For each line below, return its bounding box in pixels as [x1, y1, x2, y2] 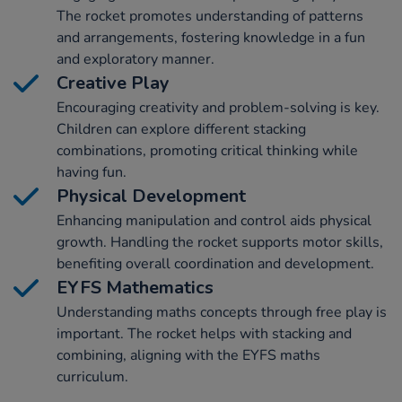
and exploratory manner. [57, 49, 214, 70]
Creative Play [57, 71, 170, 96]
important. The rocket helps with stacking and [57, 324, 352, 345]
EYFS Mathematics [57, 275, 214, 301]
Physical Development [57, 184, 246, 209]
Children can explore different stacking [57, 119, 306, 140]
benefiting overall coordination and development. [57, 254, 374, 275]
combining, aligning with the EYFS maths [57, 345, 320, 366]
